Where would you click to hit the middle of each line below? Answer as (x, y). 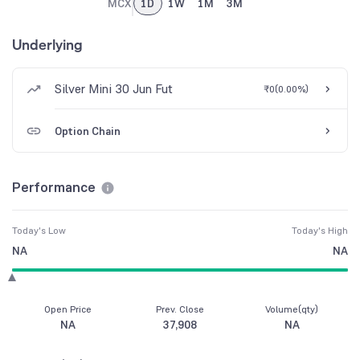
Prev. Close (180, 310)
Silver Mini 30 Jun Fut (114, 88)
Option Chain (88, 131)
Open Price (68, 310)
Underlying (47, 45)
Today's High (320, 231)
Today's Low (39, 231)
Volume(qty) (292, 310)
